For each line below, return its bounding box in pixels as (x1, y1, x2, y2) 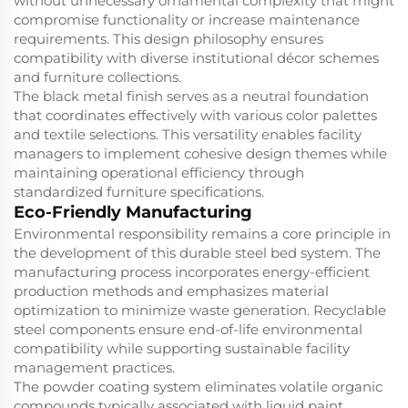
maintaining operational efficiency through (14, 164, 304, 182)
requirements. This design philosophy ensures (14, 30, 323, 48)
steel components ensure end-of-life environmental (14, 321, 362, 339)
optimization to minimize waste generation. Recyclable (14, 301, 386, 320)
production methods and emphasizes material (14, 282, 329, 301)
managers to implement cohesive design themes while (14, 145, 387, 163)
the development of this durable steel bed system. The (14, 244, 381, 262)
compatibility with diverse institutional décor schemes (14, 49, 379, 67)
